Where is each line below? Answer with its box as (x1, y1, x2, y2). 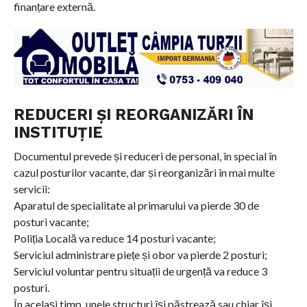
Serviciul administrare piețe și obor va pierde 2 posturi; (13, 247, 267, 261)
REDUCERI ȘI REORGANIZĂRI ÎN (13, 105, 254, 123)
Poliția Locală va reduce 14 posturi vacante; (13, 231, 216, 245)
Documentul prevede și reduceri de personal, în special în (13, 149, 277, 162)
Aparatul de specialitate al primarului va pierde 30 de (13, 198, 259, 212)
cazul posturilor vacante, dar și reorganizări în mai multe (13, 165, 275, 179)
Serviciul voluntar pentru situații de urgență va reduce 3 (13, 264, 267, 278)
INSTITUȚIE (13, 123, 103, 141)
